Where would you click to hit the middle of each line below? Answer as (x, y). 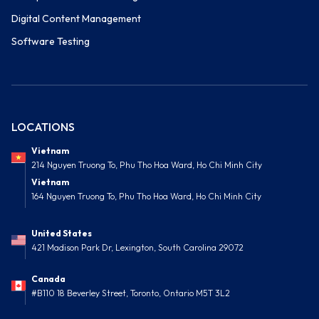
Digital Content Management (76, 19)
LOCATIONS (43, 127)
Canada (48, 279)
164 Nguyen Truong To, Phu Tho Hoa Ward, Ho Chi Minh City (146, 197)
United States (62, 234)
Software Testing (51, 42)
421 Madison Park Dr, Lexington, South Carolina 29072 (137, 248)
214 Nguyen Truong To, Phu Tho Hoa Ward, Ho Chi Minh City (147, 165)
